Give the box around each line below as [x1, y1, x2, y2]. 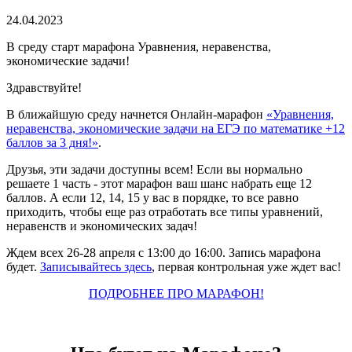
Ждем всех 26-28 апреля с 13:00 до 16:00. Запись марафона [6, 245, 321, 259]
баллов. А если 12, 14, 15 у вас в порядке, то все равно [6, 190, 299, 204]
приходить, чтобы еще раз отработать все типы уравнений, [6, 204, 323, 218]
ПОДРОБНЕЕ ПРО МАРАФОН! [88, 286, 264, 300]
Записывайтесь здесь [40, 259, 152, 273]
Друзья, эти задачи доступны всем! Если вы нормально [6, 162, 302, 176]
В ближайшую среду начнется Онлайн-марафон [6, 107, 266, 121]
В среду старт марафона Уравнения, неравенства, [6, 39, 271, 53]
